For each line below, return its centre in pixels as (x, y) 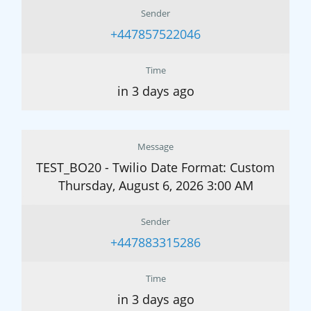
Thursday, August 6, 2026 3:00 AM (155, 186)
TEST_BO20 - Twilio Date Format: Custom (155, 168)
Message (155, 147)
